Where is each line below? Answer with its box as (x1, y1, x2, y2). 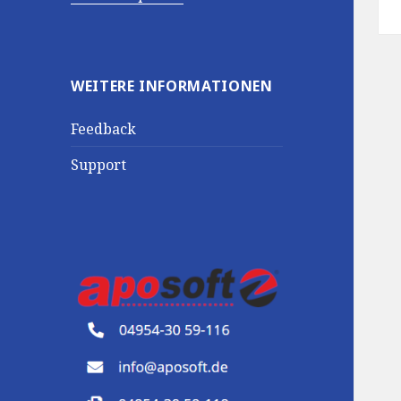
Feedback (71, 118, 137, 139)
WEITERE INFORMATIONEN (71, 75, 273, 96)
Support (71, 154, 127, 175)
